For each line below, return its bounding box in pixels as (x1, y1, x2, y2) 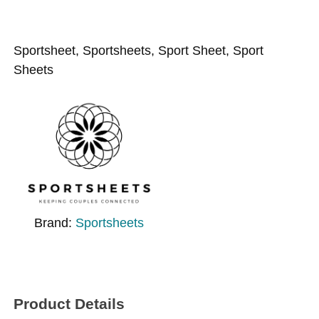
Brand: (34, 215, 76, 231)
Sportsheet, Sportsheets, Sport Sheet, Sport (14, 42, 264, 58)
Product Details (14, 296, 125, 313)
